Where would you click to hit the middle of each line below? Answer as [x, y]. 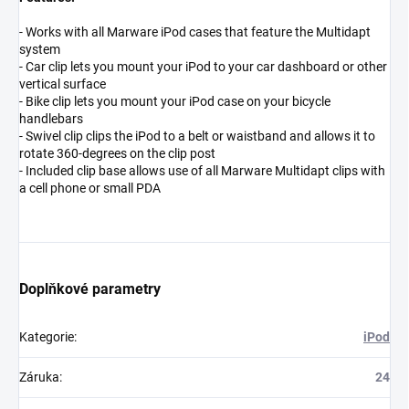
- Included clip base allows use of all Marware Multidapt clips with [202, 171]
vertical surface [63, 84]
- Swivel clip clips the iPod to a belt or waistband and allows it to [197, 136]
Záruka [39, 378]
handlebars [51, 119]
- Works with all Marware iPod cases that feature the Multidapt [195, 32]
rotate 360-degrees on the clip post [117, 154]
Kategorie [47, 337]
